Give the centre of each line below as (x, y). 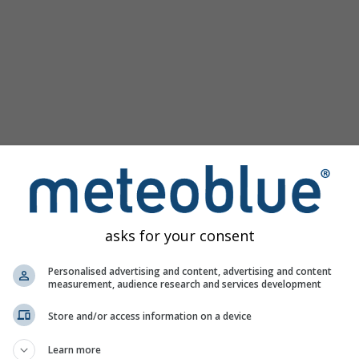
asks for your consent (179, 235)
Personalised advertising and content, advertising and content (190, 271)
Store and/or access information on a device (150, 316)
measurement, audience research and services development (185, 284)
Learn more (75, 349)
